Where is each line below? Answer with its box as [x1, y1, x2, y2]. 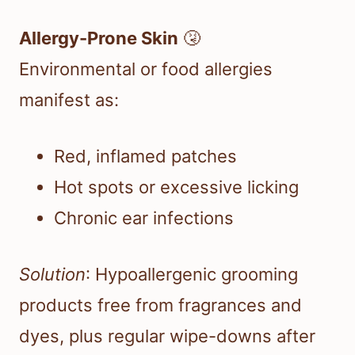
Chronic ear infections [54, 208, 234, 229]
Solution [19, 264, 86, 285]
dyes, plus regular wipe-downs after [19, 326, 315, 347]
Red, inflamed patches [54, 146, 237, 167]
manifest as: [19, 90, 119, 111]
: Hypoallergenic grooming [86, 264, 298, 285]
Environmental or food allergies [19, 59, 273, 80]
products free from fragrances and [19, 295, 302, 316]
